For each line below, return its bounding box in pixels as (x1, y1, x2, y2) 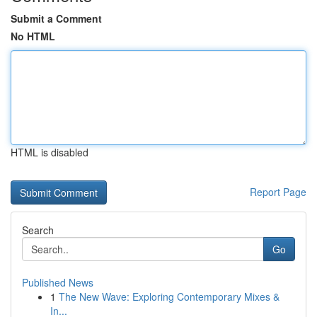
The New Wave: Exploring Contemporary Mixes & (59, 289, 279, 304)
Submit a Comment (11, 11, 102, 25)
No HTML (11, 29, 55, 43)
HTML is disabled (11, 145, 88, 159)
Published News (22, 275, 93, 289)
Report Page (250, 185, 306, 199)
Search (22, 223, 54, 237)
